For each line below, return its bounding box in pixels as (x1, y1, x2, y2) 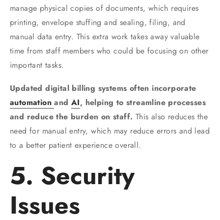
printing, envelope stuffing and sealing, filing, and (10, 16, 186, 28)
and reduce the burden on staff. (10, 110, 136, 122)
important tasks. (10, 59, 64, 71)
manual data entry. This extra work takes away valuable (10, 30, 200, 42)
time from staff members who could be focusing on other (10, 45, 209, 56)
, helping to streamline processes (80, 96, 206, 108)
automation (10, 96, 55, 108)
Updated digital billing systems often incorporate (10, 82, 196, 94)
